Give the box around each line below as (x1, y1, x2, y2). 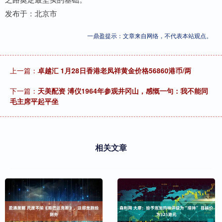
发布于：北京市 (5, 8, 57, 19)
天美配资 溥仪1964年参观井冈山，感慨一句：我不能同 (38, 86, 208, 96)
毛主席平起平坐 (10, 96, 58, 107)
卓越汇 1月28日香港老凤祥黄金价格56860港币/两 (38, 65, 191, 76)
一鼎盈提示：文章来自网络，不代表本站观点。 (87, 31, 212, 40)
